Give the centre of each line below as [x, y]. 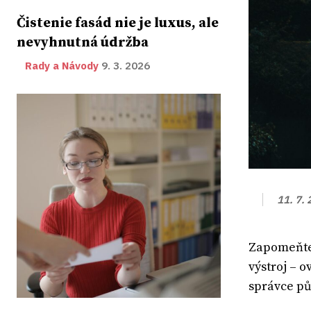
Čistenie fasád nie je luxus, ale [118, 23]
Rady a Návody [62, 66]
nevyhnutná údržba [83, 43]
